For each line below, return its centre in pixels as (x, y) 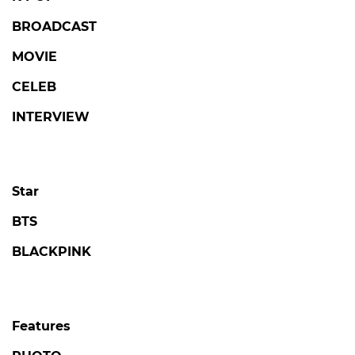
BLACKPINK (52, 252)
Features (41, 326)
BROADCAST (54, 27)
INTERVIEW (51, 117)
